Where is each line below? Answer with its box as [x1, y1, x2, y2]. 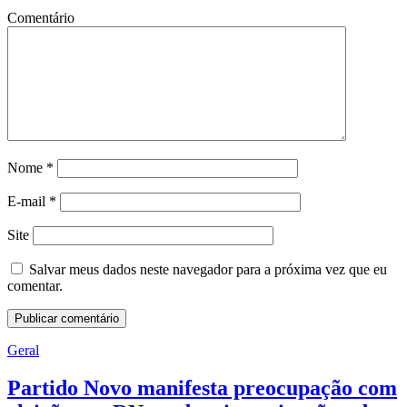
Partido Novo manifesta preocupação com [7, 376, 397, 401]
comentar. [7, 277, 63, 293]
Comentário [7, 9, 74, 25]
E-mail [7, 193, 49, 209]
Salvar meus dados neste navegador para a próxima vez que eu [29, 261, 387, 277]
